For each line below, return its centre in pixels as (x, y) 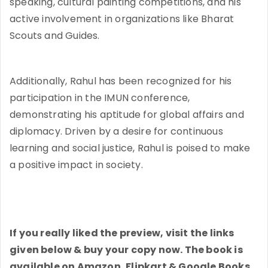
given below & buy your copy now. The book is (126, 249)
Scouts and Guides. (55, 35)
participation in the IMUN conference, (100, 98)
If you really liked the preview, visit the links (122, 233)
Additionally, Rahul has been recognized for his (121, 81)
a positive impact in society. (76, 165)
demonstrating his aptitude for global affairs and (127, 114)
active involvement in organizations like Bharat (122, 19)
